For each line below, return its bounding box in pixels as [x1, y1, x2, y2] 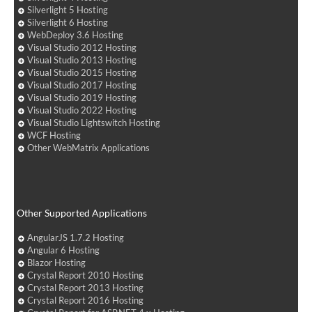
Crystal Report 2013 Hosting [27, 281, 144, 293]
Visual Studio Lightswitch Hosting [27, 116, 161, 128]
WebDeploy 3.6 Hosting [27, 29, 124, 40]
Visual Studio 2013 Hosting [27, 54, 137, 65]
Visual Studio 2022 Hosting [27, 104, 137, 116]
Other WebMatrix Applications [27, 141, 150, 153]
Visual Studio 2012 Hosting [27, 41, 137, 53]
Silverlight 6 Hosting [27, 16, 109, 28]
